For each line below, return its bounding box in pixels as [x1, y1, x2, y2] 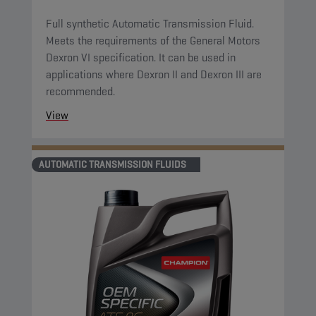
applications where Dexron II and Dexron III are [46, 67, 262, 82]
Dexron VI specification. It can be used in [46, 50, 236, 65]
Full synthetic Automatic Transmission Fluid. [46, 16, 254, 31]
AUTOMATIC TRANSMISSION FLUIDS [39, 158, 186, 171]
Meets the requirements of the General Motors [46, 33, 260, 48]
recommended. [46, 84, 115, 99]
